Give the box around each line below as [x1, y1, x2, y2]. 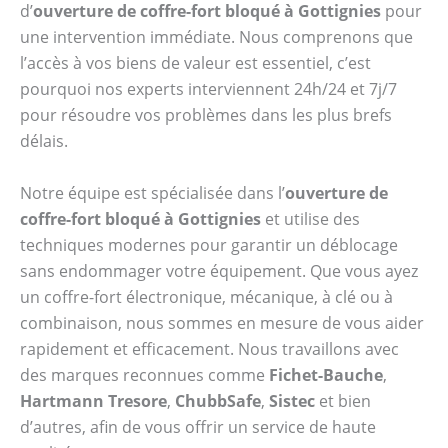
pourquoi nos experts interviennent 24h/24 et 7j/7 [20, 78, 397, 101]
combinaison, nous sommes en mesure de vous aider [20, 311, 424, 334]
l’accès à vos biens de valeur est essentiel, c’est [20, 52, 371, 75]
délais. [20, 130, 68, 153]
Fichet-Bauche [269, 363, 383, 386]
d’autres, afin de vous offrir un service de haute [20, 415, 376, 438]
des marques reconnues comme [20, 363, 269, 386]
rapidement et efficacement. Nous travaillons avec [20, 337, 399, 360]
